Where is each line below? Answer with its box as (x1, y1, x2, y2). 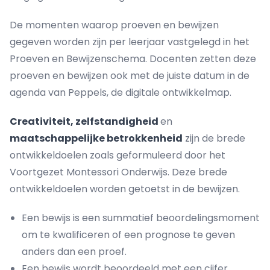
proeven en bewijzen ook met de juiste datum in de (10, 69, 250, 83)
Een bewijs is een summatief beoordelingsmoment (22, 211, 260, 225)
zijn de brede (183, 131, 245, 145)
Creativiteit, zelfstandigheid (10, 115, 160, 128)
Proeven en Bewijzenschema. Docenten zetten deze (10, 52, 256, 66)
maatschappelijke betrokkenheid (10, 131, 183, 145)
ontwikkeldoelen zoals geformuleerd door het (10, 148, 225, 162)
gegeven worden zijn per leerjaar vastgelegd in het (10, 35, 250, 49)
